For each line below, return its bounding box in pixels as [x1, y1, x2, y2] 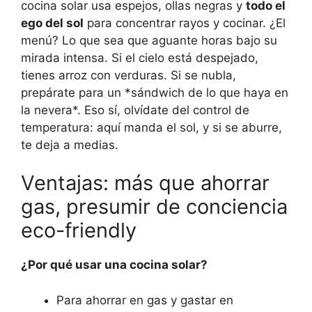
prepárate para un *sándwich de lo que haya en [21, 85, 288, 100]
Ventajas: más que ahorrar [21, 171, 270, 196]
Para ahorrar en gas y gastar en [56, 292, 233, 307]
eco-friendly [21, 218, 136, 243]
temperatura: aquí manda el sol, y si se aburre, [21, 120, 282, 134]
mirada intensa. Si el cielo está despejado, [21, 50, 258, 65]
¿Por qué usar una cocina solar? [21, 258, 208, 272]
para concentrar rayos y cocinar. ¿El [84, 15, 286, 30]
